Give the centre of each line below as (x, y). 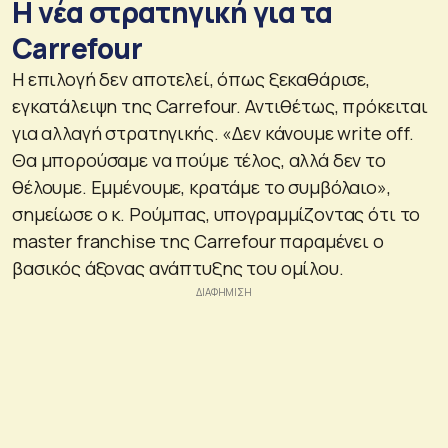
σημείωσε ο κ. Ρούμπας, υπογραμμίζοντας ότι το (216, 214)
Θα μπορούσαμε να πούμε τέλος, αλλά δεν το (199, 160)
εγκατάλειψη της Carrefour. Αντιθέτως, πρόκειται (220, 106)
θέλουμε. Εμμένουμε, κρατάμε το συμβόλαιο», (201, 187)
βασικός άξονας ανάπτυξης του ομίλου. (178, 268)
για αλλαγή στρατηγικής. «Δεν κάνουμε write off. (213, 133)
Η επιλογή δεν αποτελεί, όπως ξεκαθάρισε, (191, 79)
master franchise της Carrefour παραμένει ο (198, 241)
